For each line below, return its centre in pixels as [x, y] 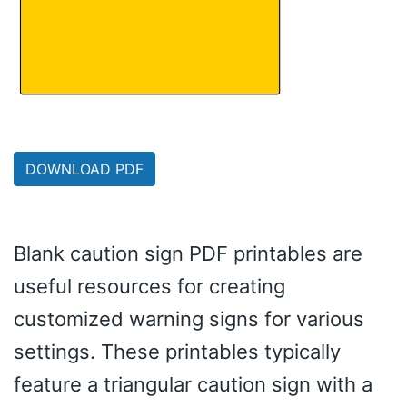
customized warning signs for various [189, 318]
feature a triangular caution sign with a [193, 384]
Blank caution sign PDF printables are [188, 253]
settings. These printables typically [177, 351]
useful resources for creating [149, 286]
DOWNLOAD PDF [84, 169]
